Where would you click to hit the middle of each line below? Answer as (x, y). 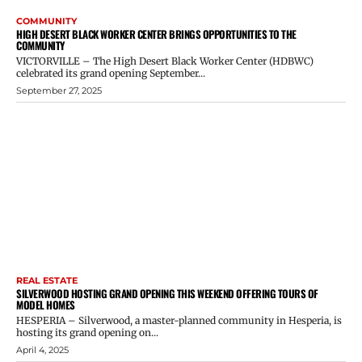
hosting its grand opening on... (87, 332)
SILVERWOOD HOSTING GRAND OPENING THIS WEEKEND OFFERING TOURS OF (167, 293)
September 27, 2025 (59, 91)
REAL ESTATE (47, 280)
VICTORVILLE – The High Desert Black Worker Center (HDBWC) (165, 61)
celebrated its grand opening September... (111, 74)
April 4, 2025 (42, 349)
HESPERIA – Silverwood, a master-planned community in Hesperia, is (179, 320)
